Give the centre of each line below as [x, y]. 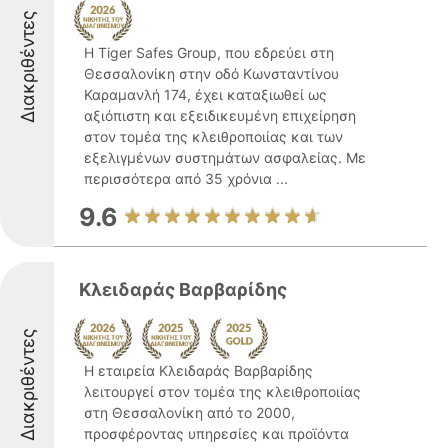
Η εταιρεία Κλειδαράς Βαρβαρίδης [198, 370]
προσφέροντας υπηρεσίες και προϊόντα [216, 433]
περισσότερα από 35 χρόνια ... [186, 178]
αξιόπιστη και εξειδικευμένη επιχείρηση [220, 115]
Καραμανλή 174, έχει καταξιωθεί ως [205, 94]
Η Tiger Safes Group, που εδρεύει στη [209, 52]
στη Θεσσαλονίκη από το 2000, [189, 412]
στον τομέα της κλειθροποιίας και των [213, 136]
